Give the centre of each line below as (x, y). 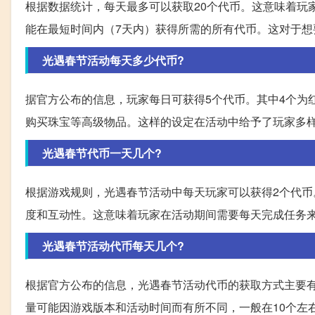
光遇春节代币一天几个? (102, 153)
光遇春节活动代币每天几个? (113, 245)
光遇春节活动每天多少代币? (113, 60)
